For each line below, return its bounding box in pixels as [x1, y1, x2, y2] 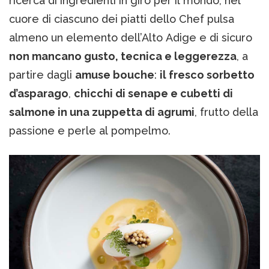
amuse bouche [75, 68, 154, 81]
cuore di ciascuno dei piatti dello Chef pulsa [9, 12, 234, 25]
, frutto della [195, 105, 258, 118]
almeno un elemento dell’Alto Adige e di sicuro [9, 31, 252, 44]
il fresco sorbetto [160, 68, 255, 81]
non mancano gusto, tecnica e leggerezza [9, 49, 237, 62]
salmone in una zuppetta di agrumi [9, 105, 195, 118]
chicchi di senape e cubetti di [74, 86, 233, 100]
